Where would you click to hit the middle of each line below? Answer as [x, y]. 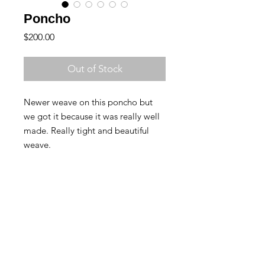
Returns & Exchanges [46, 203]
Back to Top [28, 224]
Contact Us [29, 184]
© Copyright [25, 244]
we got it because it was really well [92, 117]
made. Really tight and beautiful [86, 131]
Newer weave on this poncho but [88, 102]
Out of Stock [95, 69]
